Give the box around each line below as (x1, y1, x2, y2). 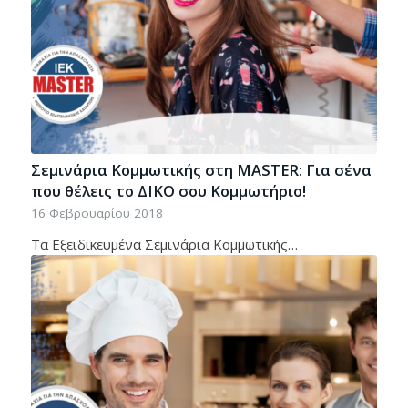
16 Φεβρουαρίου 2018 (30, 205, 163, 222)
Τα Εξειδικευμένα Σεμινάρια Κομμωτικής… (30, 235, 298, 254)
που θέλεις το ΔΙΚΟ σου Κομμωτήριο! (30, 180, 306, 202)
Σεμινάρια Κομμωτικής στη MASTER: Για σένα (30, 159, 372, 181)
